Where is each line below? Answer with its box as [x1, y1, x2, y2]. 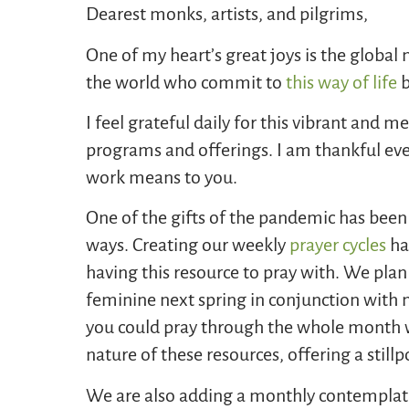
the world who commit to [86, 71, 287, 92]
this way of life [286, 71, 398, 92]
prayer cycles [289, 235, 387, 256]
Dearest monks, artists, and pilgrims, [86, 4, 369, 25]
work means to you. [86, 167, 242, 188]
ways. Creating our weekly [86, 235, 290, 256]
